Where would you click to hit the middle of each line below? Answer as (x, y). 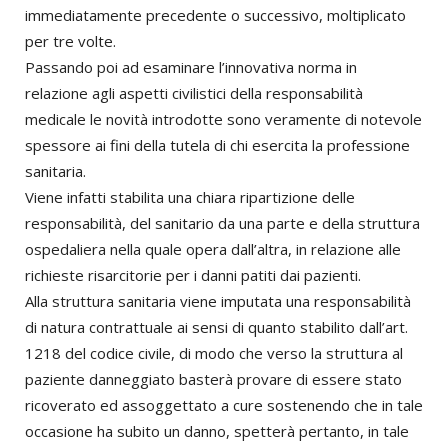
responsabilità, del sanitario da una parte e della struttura (222, 223)
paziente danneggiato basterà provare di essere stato (213, 379)
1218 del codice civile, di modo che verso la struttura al (214, 353)
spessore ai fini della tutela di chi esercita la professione (217, 145)
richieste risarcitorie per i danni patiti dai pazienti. (193, 275)
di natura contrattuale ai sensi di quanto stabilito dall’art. (216, 327)
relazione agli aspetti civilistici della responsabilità (194, 93)
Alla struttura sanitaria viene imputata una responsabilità (218, 301)
